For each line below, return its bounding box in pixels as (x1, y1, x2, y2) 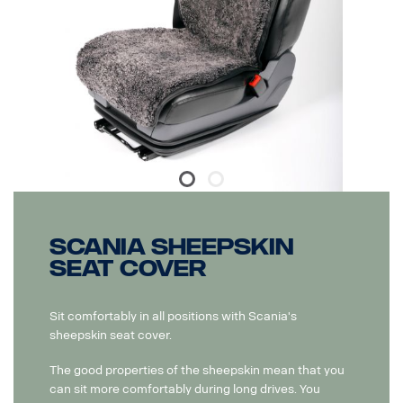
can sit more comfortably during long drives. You (49, 381, 320, 396)
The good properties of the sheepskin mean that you (49, 363, 345, 377)
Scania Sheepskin (49, 234, 293, 260)
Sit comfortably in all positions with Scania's (49, 309, 297, 323)
